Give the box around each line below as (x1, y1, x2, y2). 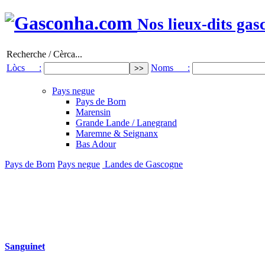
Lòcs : (7, 62, 41, 73)
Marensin (76, 106, 111, 117)
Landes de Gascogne (102, 159, 183, 169)
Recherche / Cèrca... (7, 49, 82, 59)
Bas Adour (76, 138, 116, 149)
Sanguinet (5, 241, 45, 252)
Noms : (151, 62, 190, 73)
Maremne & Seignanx (76, 128, 158, 138)
